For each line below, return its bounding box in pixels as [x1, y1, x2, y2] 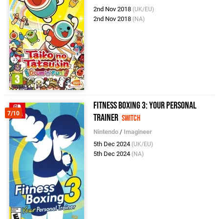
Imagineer [124, 128, 153, 135]
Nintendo [93, 128, 119, 135]
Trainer [93, 111, 119, 124]
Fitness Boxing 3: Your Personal [93, 99, 197, 111]
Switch [122, 113, 141, 123]
